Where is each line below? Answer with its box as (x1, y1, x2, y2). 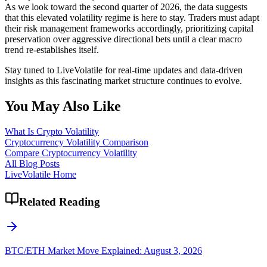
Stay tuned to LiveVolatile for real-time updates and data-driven (5, 65, 243, 76)
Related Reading (19, 195, 100, 208)
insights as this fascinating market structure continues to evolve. (5, 76, 242, 86)
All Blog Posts (5, 158, 60, 169)
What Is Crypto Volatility (5, 126, 99, 136)
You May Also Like (5, 98, 121, 114)
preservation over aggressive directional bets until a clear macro (5, 34, 242, 45)
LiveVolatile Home (5, 169, 76, 179)
